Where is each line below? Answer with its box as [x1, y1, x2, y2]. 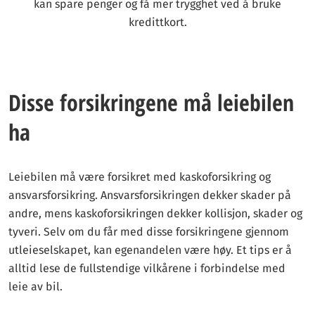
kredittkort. [128, 15, 187, 29]
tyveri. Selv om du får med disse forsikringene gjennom [8, 225, 289, 238]
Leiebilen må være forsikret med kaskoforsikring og [8, 170, 271, 184]
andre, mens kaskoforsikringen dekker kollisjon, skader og [8, 207, 302, 220]
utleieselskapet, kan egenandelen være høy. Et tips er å [8, 243, 292, 257]
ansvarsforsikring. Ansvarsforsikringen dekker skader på [8, 188, 291, 202]
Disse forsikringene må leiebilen [8, 87, 294, 117]
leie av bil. [8, 280, 63, 293]
